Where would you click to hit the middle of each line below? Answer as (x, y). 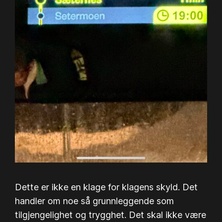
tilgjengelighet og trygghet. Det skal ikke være (111, 215)
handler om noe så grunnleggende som (95, 201)
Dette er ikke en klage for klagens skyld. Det (107, 187)
